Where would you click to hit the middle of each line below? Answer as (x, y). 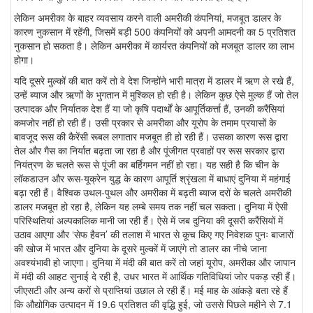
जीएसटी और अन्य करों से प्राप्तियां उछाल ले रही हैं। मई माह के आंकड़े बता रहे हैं (151, 290)
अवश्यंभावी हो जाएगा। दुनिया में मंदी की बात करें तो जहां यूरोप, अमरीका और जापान (155, 262)
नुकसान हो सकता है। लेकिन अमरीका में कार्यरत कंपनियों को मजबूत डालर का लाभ (154, 46)
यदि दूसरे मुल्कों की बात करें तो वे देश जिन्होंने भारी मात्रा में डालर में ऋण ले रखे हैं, (154, 81)
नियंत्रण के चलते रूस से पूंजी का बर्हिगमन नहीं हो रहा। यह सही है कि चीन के (146, 165)
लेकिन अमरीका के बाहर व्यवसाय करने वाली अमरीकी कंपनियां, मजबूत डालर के (147, 18)
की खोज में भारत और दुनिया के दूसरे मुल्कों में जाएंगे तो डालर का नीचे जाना (140, 248)
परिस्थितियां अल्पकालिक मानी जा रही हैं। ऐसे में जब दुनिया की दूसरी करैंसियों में (148, 220)
